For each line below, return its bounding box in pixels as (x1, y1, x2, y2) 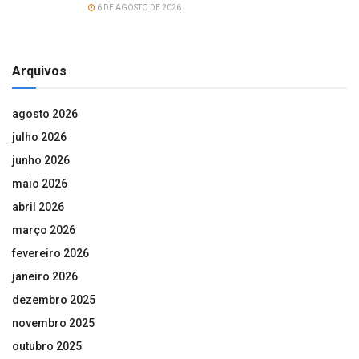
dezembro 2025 (12, 292, 95, 306)
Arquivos (12, 63, 67, 79)
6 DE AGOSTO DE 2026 (95, 2, 181, 12)
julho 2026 (12, 130, 67, 143)
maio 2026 (12, 176, 67, 190)
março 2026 (12, 223, 75, 236)
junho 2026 (12, 153, 70, 167)
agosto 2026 (12, 107, 78, 120)
